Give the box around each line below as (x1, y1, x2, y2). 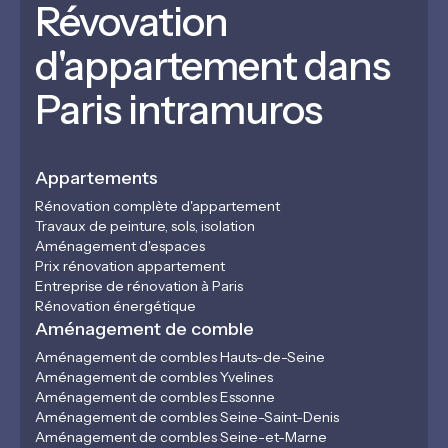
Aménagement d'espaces (35, 237, 205, 255)
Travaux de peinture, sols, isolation (35, 217, 255, 235)
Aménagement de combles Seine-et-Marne (35, 428, 327, 446)
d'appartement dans (35, 41, 390, 90)
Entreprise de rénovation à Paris (35, 277, 243, 295)
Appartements (35, 167, 158, 189)
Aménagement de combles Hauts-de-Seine (35, 348, 325, 366)
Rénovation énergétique (35, 297, 196, 315)
